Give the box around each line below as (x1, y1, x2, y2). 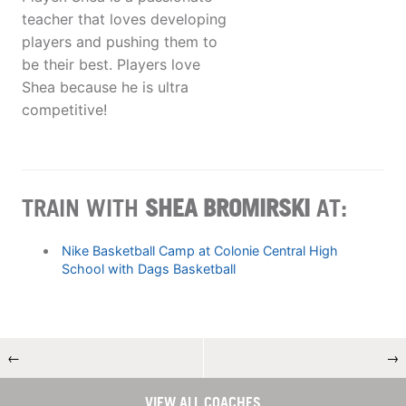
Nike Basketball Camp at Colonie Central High (61, 242, 338, 258)
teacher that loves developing (22, 10, 227, 29)
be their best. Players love (22, 55, 200, 74)
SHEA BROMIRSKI (145, 192, 310, 222)
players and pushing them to (22, 33, 217, 52)
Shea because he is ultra (22, 78, 188, 97)
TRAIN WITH (22, 192, 145, 222)
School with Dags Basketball (61, 260, 236, 276)
